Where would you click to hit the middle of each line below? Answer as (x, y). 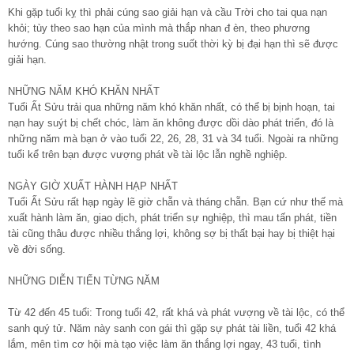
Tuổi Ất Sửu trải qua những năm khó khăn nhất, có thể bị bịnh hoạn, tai (171, 107)
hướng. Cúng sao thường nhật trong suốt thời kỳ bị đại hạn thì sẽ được (173, 43)
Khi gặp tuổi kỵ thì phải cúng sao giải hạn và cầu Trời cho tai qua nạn (168, 12)
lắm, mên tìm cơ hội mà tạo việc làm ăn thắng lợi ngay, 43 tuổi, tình (164, 344)
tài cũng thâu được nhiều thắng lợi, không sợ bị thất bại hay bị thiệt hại (171, 233)
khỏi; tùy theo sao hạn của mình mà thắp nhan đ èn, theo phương (159, 28)
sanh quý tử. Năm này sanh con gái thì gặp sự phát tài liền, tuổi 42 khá (172, 328)
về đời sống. (37, 249)
